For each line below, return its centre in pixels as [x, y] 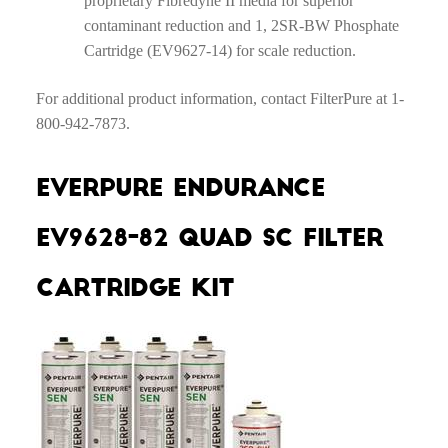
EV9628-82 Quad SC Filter [209, 238]
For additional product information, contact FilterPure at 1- [219, 98]
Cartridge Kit [134, 288]
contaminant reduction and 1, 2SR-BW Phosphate [241, 25]
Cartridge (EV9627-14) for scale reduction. [219, 50]
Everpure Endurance [180, 188]
